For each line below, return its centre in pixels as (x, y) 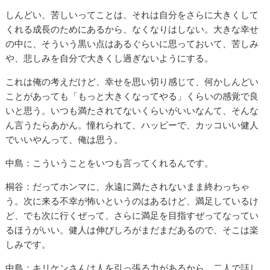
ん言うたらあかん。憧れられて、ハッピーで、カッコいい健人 (132, 125)
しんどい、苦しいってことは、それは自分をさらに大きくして (132, 15)
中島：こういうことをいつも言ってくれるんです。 (110, 163)
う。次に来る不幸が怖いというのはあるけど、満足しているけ (132, 201)
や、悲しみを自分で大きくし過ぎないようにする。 (110, 58)
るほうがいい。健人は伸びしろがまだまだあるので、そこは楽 (132, 230)
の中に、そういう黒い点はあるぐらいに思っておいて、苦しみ (132, 44)
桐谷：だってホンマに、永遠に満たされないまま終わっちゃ (128, 187)
